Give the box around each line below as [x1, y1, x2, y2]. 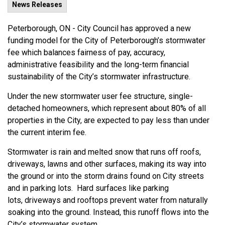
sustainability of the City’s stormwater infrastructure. [8, 72, 192, 81]
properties [8, 116, 44, 125]
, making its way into [136, 159, 206, 169]
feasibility [59, 60, 94, 69]
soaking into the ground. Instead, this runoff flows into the [8, 207, 209, 217]
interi [45, 128, 64, 137]
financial [158, 60, 189, 69]
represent [114, 103, 148, 113]
